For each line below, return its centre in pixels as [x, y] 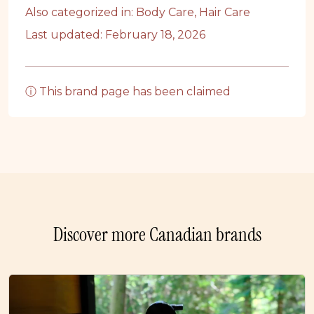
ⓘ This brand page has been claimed [128, 92]
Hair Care [225, 13]
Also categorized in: [81, 13]
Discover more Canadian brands [157, 235]
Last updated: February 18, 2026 [115, 35]
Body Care [165, 13]
